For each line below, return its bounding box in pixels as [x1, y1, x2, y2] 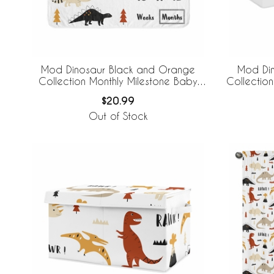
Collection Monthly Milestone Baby [39, 75, 198, 87]
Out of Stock [89, 110, 147, 122]
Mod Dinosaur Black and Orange [41, 63, 195, 75]
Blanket [102, 86, 134, 98]
